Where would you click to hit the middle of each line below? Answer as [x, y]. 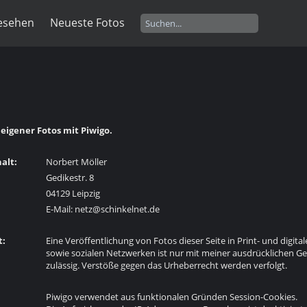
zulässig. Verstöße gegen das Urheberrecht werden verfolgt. [169, 265]
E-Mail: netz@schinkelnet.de [103, 209]
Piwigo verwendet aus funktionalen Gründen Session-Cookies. [172, 297]
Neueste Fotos [87, 23]
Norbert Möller [76, 162]
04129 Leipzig [73, 193]
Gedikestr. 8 [70, 177]
